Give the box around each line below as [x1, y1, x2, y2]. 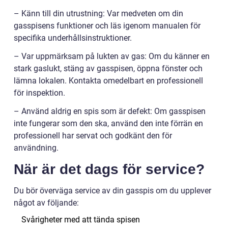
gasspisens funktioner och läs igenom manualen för [14, 20, 201, 31]
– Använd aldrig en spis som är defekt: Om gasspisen [14, 106, 206, 116]
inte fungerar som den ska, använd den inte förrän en [14, 118, 203, 128]
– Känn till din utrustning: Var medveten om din [14, 8, 183, 18]
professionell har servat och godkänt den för [14, 130, 172, 140]
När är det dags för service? [14, 161, 205, 177]
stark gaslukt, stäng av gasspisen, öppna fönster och [14, 63, 203, 73]
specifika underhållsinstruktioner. [14, 33, 132, 43]
